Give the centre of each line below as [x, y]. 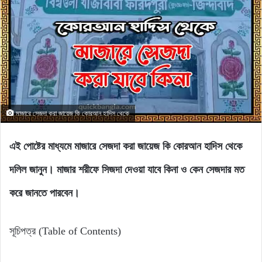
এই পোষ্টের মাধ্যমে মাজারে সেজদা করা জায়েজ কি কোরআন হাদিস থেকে [126, 146]
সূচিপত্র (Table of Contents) [65, 231]
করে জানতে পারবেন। [44, 193]
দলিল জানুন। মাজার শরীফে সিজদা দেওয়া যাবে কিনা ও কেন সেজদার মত [127, 169]
